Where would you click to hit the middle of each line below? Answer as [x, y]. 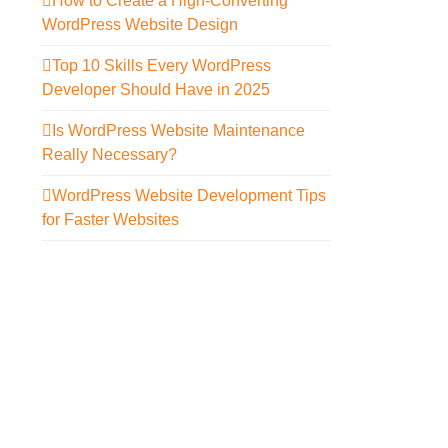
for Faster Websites [111, 220]
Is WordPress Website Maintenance [179, 131]
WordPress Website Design [140, 25]
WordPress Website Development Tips [189, 196]
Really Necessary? [110, 155]
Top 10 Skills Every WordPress [162, 66]
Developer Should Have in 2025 [156, 90]
